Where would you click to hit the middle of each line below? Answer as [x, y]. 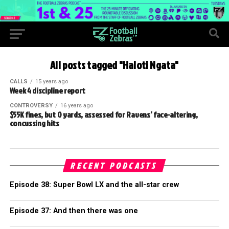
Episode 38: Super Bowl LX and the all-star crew [94, 185]
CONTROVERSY [31, 105]
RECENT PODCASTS [114, 165]
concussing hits [34, 123]
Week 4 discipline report [47, 90]
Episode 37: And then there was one [74, 211]
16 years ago [76, 105]
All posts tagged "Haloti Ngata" [114, 65]
